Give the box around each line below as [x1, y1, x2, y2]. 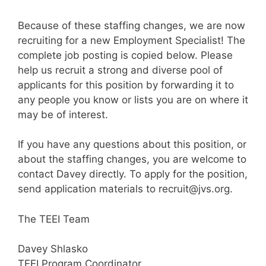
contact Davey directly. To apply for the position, [18, 168, 248, 180]
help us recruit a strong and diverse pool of [18, 64, 223, 76]
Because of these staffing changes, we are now [18, 19, 245, 31]
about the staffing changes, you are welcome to [18, 153, 246, 165]
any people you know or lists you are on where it [18, 93, 248, 106]
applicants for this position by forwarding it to [18, 78, 234, 91]
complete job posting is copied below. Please [18, 49, 233, 61]
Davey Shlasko [18, 243, 88, 255]
